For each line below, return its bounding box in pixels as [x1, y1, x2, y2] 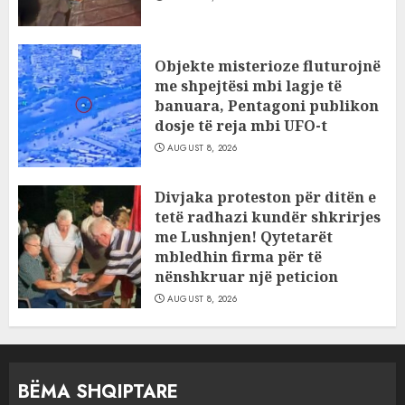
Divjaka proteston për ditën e [155, 187, 376, 207]
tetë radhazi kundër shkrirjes [155, 207, 381, 227]
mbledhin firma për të [155, 247, 322, 267]
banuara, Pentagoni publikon [155, 96, 379, 116]
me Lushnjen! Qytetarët [155, 227, 333, 247]
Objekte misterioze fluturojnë [155, 56, 381, 76]
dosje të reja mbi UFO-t [155, 116, 327, 136]
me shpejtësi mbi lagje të [155, 76, 342, 96]
